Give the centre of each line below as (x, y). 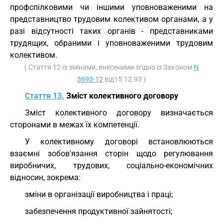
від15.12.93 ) (124, 79)
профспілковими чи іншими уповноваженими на (111, 7)
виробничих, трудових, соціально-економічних (111, 166)
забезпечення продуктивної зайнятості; (99, 211)
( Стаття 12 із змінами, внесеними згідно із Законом (109, 67)
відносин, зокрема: (45, 177)
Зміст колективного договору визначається (119, 113)
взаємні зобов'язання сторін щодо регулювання (111, 154)
